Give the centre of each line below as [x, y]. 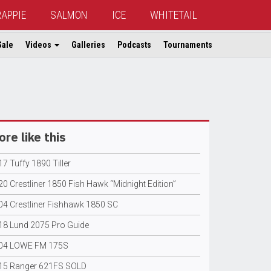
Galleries [88, 45]
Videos [39, 45]
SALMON [69, 15]
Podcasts [134, 45]
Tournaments [188, 45]
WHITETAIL [174, 15]
